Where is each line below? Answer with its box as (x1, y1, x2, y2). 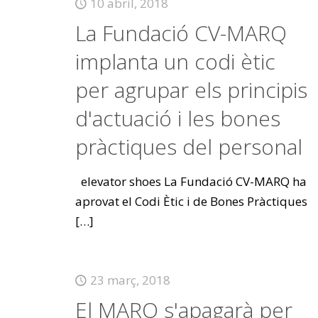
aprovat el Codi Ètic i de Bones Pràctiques (75, 193, 307, 209)
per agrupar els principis (75, 75, 307, 104)
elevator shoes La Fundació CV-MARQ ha (75, 173, 307, 190)
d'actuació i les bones (75, 104, 280, 133)
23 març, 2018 (89, 272, 170, 288)
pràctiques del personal (75, 132, 302, 161)
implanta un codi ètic (75, 47, 275, 76)
